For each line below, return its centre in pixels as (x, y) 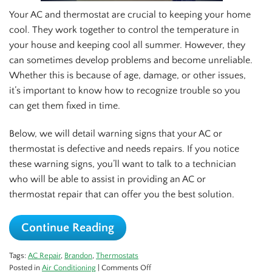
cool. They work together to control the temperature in (124, 29)
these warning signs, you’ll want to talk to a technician (123, 164)
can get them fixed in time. (65, 105)
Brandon (78, 255)
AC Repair (44, 255)
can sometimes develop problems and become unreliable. (131, 60)
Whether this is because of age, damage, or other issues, (127, 75)
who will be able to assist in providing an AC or (107, 179)
